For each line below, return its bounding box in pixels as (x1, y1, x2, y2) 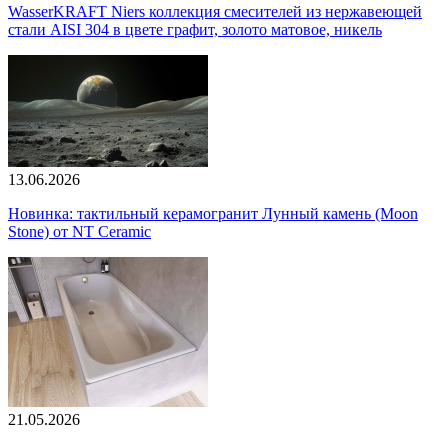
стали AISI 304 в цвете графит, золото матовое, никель (8, 21, 382, 39)
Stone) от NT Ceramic (8, 223, 151, 241)
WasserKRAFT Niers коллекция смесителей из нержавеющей (8, 3, 422, 21)
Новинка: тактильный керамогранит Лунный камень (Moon (8, 205, 418, 223)
